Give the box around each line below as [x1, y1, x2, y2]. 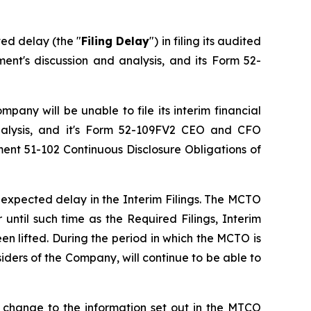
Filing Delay [81, 34, 150, 49]
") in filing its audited [149, 34, 262, 49]
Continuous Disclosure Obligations [62, 142, 246, 157]
